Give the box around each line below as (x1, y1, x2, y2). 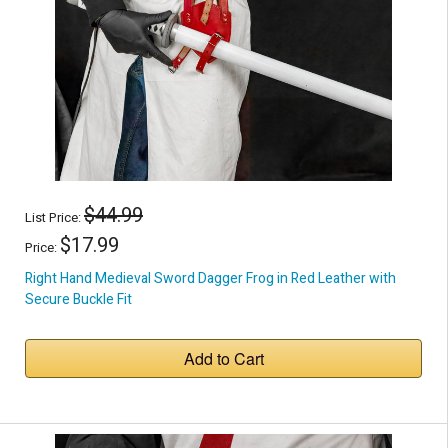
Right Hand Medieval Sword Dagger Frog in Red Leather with (25, 267, 396, 289)
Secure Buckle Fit (25, 288, 132, 310)
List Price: (25, 207, 84, 227)
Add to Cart (183, 346, 264, 370)
